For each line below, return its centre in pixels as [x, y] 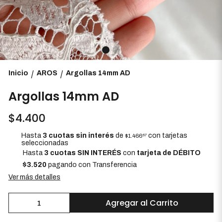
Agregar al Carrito [142, 203]
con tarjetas [167, 136]
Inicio [18, 73]
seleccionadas [45, 143]
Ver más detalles [34, 177]
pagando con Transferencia [91, 165]
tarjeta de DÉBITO [168, 153]
